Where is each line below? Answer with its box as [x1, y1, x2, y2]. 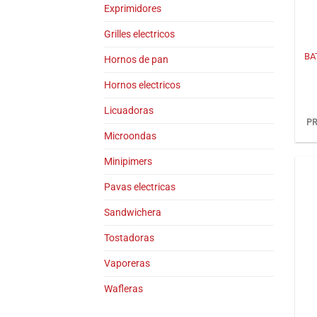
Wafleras [104, 282, 143, 295]
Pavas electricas [104, 180, 175, 193]
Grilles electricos [104, 28, 175, 40]
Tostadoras [104, 231, 154, 244]
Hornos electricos [104, 79, 180, 91]
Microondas [104, 129, 156, 142]
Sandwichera [104, 206, 161, 219]
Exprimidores [104, 2, 161, 15]
